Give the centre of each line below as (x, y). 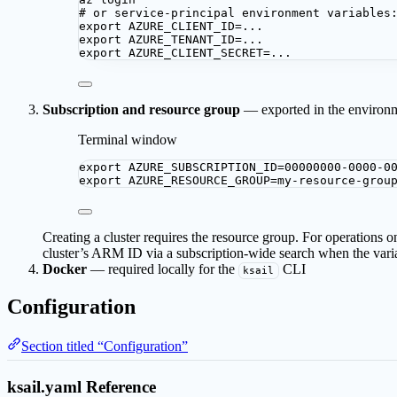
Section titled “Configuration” (105, 346)
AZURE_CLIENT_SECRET (196, 52)
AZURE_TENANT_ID (182, 39)
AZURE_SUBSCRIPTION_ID (203, 167)
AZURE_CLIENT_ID (182, 26)
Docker (65, 269)
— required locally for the (163, 269)
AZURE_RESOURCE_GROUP (199, 180)
